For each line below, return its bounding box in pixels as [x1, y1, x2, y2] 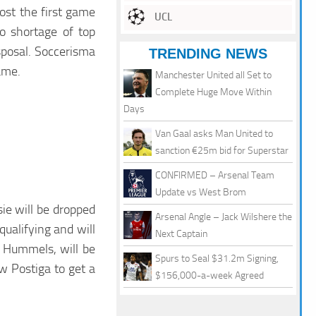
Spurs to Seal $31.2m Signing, [155, 253, 279, 265]
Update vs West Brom [155, 186, 246, 199]
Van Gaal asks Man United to [155, 128, 273, 140]
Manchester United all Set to [155, 69, 272, 82]
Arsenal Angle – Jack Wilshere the [155, 211, 292, 224]
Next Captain [155, 228, 207, 241]
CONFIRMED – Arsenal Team [155, 169, 274, 182]
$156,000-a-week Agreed [155, 269, 264, 282]
